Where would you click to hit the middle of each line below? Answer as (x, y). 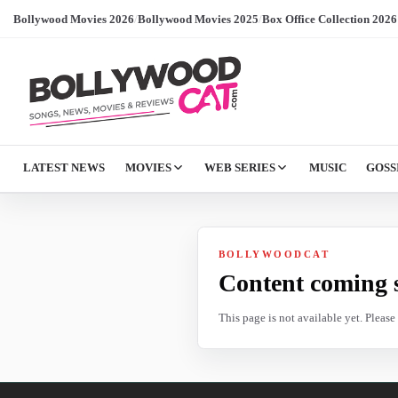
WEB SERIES (240, 167)
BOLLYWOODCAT (274, 254)
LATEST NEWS (64, 167)
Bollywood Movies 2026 (74, 19)
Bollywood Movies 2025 (198, 19)
